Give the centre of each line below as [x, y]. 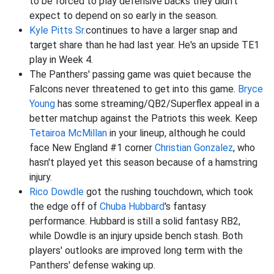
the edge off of [65, 207]
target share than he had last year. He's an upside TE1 [144, 45]
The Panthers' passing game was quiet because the [140, 75]
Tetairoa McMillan [68, 133]
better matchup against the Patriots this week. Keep [143, 119]
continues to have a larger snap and [161, 31]
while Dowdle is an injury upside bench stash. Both [136, 236]
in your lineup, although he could [176, 133]
